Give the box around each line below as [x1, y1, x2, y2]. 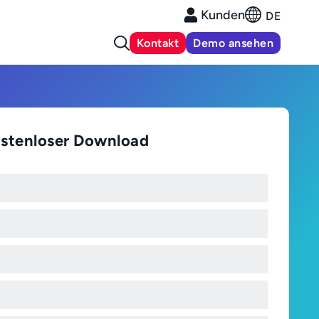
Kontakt [136, 36, 179, 50]
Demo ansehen [193, 36, 274, 50]
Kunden [201, 7, 246, 23]
